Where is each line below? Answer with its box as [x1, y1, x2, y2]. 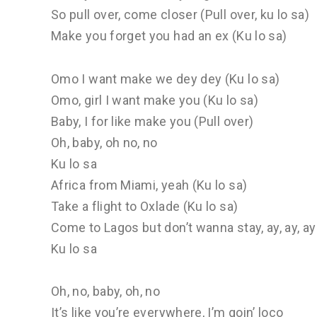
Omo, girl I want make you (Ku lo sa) [51, 92, 258, 108]
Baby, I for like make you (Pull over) [51, 113, 254, 129]
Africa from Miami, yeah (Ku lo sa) [51, 177, 248, 192]
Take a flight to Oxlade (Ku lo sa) [51, 198, 238, 214]
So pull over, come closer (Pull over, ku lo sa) [51, 7, 309, 23]
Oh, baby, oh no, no [51, 134, 158, 150]
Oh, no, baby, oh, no [51, 284, 161, 299]
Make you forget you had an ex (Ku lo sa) [51, 28, 287, 44]
